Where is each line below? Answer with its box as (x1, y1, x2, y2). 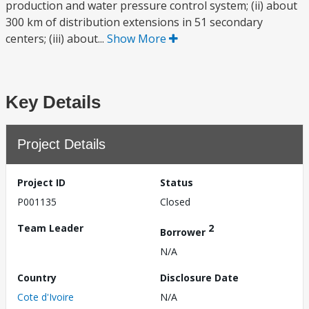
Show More (107, 31, 169, 46)
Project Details (17, 137, 106, 152)
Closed (160, 195, 190, 208)
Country (17, 270, 57, 284)
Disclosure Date (160, 270, 239, 284)
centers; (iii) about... (6, 31, 107, 46)
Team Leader (17, 221, 83, 235)
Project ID (17, 176, 66, 189)
